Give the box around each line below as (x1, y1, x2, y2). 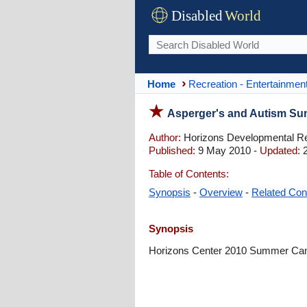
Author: (149, 132, 181, 143)
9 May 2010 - (195, 145, 260, 156)
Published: (149, 145, 195, 156)
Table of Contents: (149, 168, 229, 180)
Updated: (260, 145, 300, 156)
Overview (199, 186, 243, 198)
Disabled (171, 8, 223, 24)
